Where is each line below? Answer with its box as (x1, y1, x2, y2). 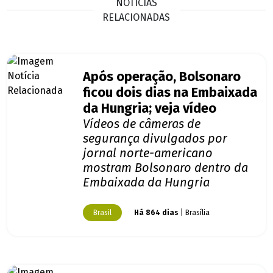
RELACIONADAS (102, 11, 171, 23)
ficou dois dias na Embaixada (83, 85, 257, 101)
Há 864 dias (134, 208, 179, 218)
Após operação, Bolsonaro (83, 69, 241, 85)
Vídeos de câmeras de (83, 116, 200, 132)
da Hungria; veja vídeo (83, 101, 216, 117)
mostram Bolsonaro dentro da (83, 160, 248, 175)
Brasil (93, 208, 112, 218)
